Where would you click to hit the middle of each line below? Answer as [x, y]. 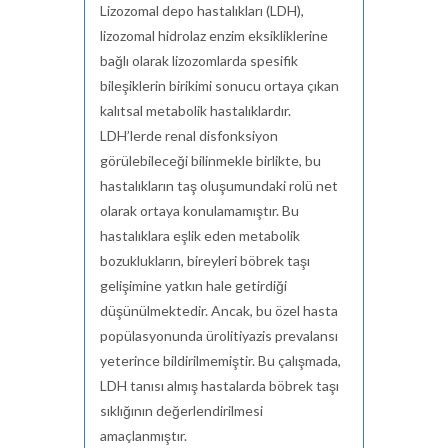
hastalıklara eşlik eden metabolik [200, 235]
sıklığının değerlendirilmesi [181, 410]
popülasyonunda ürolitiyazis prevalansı [219, 335]
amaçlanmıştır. [143, 435]
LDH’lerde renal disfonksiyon [189, 135]
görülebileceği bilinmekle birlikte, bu [210, 160]
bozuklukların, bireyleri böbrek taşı [205, 260]
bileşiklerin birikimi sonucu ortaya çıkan [219, 85]
